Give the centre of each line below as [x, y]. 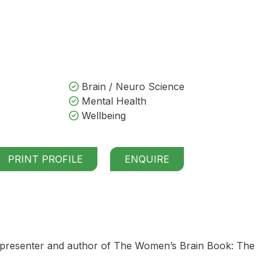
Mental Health [113, 101]
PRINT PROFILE [45, 159]
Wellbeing [102, 115]
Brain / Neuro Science [132, 86]
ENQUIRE [147, 159]
